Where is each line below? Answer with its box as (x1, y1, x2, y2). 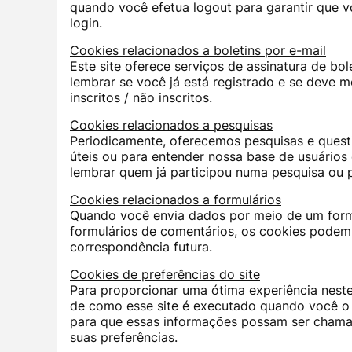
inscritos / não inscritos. (70, 90, 212, 106)
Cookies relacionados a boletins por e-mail (70, 42, 326, 59)
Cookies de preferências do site (70, 266, 260, 283)
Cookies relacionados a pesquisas (70, 117, 273, 134)
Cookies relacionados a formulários (70, 192, 281, 208)
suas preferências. (70, 329, 178, 346)
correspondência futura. (70, 239, 212, 255)
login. (70, 15, 102, 31)
